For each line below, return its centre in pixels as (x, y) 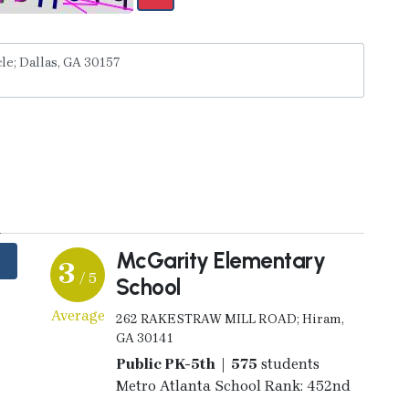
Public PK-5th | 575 (186, 363)
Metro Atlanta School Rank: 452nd (233, 385)
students (288, 363)
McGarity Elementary (220, 260)
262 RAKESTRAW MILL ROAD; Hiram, (230, 319)
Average (78, 315)
